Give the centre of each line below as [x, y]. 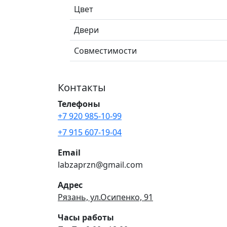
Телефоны [79, 104]
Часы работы [86, 217]
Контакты [82, 87]
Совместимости [105, 50]
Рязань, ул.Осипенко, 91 [105, 197]
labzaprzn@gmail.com [100, 164]
